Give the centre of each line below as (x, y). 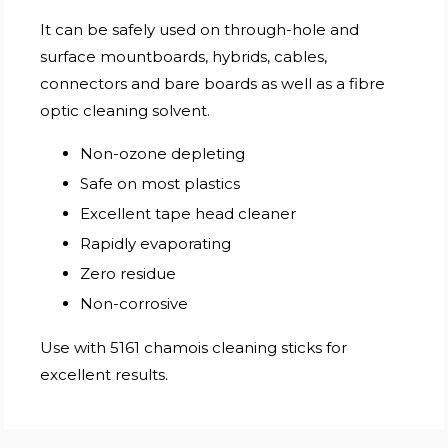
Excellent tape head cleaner (188, 213)
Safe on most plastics (160, 183)
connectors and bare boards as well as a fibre (213, 83)
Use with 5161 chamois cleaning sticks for (194, 347)
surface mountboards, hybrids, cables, (184, 56)
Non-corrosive (134, 303)
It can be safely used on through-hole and (200, 29)
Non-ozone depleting (163, 153)
